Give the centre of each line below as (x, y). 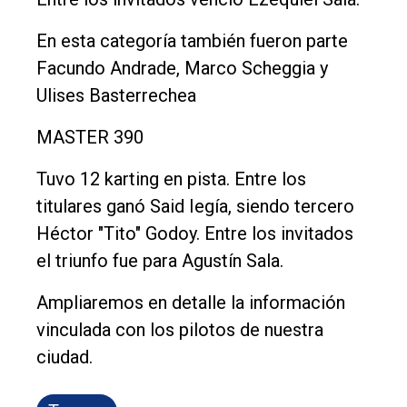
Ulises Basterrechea (116, 95)
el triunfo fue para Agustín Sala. (160, 260)
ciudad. (65, 357)
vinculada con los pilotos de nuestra (180, 329)
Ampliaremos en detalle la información (191, 302)
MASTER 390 (90, 137)
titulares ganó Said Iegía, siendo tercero (195, 206)
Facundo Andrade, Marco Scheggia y (182, 68)
